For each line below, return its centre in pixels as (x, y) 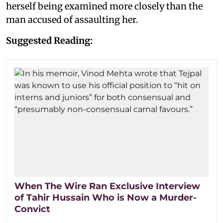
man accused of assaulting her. (72, 19)
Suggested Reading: (49, 40)
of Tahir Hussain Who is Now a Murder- (106, 197)
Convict (32, 209)
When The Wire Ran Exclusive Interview (107, 186)
